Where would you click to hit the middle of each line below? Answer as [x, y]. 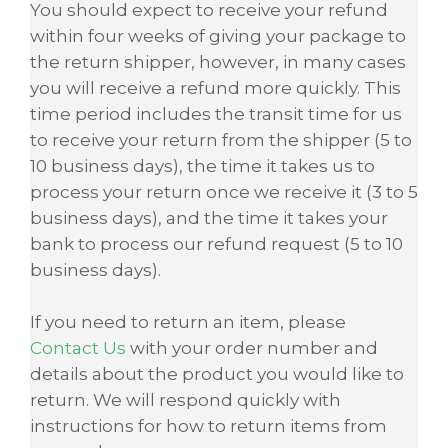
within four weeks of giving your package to [218, 35]
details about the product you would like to [217, 373]
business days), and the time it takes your [209, 217]
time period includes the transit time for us [216, 113]
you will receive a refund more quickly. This [215, 87]
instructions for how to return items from [208, 425]
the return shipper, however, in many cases [218, 61]
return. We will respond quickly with [185, 399]
